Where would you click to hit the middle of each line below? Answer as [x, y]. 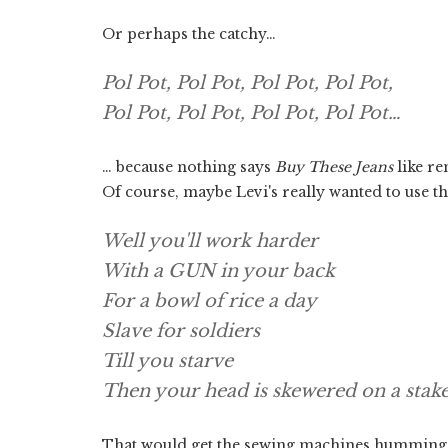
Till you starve [167, 360]
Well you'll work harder [210, 240]
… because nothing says [186, 166]
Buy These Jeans [332, 166]
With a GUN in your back [218, 270]
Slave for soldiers [181, 330]
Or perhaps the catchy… [189, 33]
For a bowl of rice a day [209, 300]
